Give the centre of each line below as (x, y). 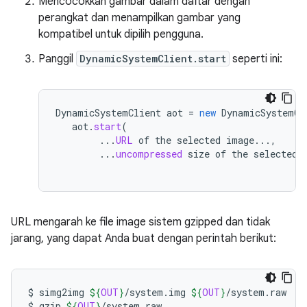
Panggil (57, 59)
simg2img (62, 292)
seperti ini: (256, 59)
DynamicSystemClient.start (153, 59)
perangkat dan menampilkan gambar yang (139, 18)
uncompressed (149, 154)
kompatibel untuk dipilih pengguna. (121, 34)
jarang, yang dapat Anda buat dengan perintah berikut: (144, 238)
